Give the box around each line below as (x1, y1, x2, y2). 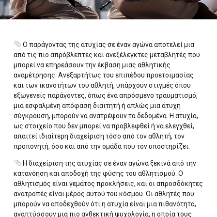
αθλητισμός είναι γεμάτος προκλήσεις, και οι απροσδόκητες (14, 179, 203, 187)
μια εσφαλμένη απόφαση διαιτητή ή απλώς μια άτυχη (14, 101, 181, 109)
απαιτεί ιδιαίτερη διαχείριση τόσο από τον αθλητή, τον (14, 132, 185, 140)
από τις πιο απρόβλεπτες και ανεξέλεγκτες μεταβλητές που (14, 50, 200, 59)
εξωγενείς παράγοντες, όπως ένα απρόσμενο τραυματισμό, (14, 91, 198, 99)
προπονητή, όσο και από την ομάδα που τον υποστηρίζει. (14, 142, 190, 150)
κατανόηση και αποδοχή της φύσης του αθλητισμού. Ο (14, 169, 183, 177)
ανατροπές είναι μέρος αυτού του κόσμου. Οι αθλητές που (14, 189, 194, 198)
